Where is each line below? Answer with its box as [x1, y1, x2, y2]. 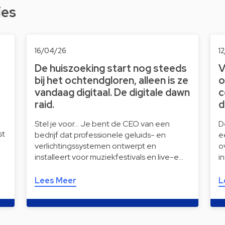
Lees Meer [34, 175, 76, 186]
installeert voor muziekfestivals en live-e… [34, 152, 183, 162]
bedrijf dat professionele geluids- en [34, 130, 166, 140]
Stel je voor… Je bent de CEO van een [34, 119, 170, 129]
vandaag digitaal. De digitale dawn [34, 86, 190, 99]
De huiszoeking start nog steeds [34, 62, 187, 75]
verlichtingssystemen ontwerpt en [34, 141, 156, 151]
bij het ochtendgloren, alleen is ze [34, 74, 188, 87]
